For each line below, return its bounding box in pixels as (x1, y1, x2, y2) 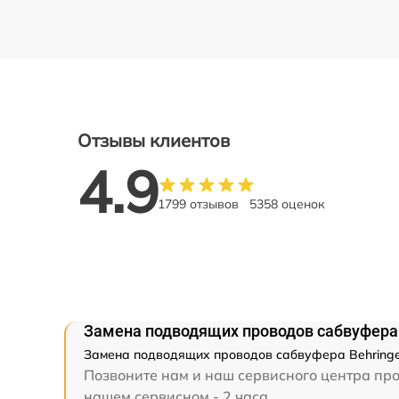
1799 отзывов (158, 195, 239, 212)
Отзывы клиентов (77, 129, 230, 152)
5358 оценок (249, 195, 325, 212)
